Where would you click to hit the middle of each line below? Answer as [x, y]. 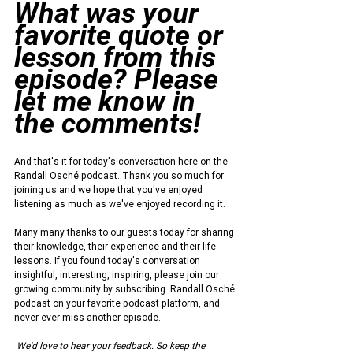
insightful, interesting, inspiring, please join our [118, 275]
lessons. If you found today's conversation [108, 261]
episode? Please [120, 80]
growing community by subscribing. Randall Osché [126, 289]
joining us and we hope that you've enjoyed [110, 190]
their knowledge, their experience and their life [116, 247]
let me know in [108, 102]
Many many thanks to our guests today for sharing [125, 232]
